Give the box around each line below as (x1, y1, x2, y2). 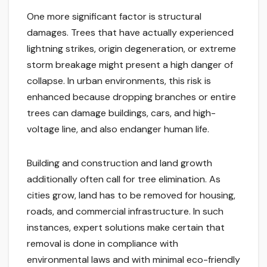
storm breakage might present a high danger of (27, 58, 233, 72)
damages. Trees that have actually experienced (27, 26, 234, 39)
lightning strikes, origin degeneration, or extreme (27, 42, 236, 55)
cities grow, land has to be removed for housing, (27, 189, 235, 202)
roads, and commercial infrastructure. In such (27, 205, 223, 218)
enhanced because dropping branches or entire (27, 91, 236, 104)
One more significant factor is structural (27, 10, 201, 23)
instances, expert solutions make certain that (27, 221, 225, 234)
